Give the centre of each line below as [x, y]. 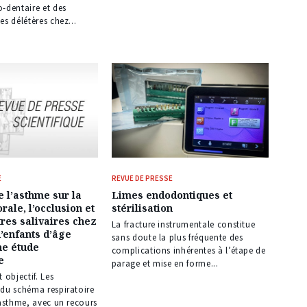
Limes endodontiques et [172, 195]
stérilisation [142, 208]
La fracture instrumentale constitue [183, 225]
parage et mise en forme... [165, 264]
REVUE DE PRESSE [142, 179]
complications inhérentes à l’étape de [188, 251]
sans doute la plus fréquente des [177, 238]
